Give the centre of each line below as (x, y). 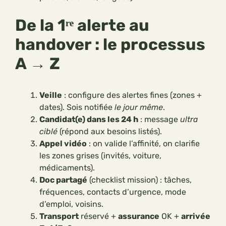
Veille (51, 95)
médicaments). (67, 168)
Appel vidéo (63, 144)
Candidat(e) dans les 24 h (89, 120)
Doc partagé (63, 180)
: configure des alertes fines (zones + (132, 95)
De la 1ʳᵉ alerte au (82, 25)
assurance (139, 216)
